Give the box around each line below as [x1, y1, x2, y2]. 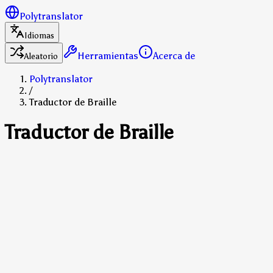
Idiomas [24, 30, 54, 41]
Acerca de [153, 50, 195, 62]
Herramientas [77, 50, 138, 62]
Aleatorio [24, 51, 58, 62]
